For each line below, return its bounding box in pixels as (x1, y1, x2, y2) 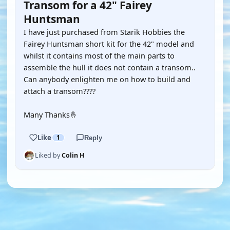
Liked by (35, 151, 62, 160)
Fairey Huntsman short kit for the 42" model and (24, 39, 194, 49)
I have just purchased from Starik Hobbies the (24, 27, 185, 37)
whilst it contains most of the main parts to (24, 50, 175, 61)
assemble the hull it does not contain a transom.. (24, 62, 196, 72)
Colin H (62, 151, 85, 160)
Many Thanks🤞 (24, 109, 78, 120)
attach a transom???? (24, 86, 95, 96)
